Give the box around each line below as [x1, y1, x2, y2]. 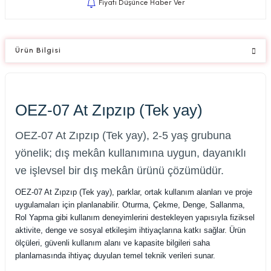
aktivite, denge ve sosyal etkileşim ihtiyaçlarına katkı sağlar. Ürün [15, 225, 246, 235]
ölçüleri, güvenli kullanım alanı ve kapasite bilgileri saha [15, 238, 210, 247]
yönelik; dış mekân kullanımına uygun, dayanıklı [15, 146, 246, 159]
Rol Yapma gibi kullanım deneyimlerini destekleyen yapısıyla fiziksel [15, 212, 255, 222]
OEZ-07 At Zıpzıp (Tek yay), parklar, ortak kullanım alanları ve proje [15, 187, 252, 197]
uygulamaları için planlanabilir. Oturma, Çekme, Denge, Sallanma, [15, 200, 245, 209]
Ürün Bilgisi [15, 46, 61, 55]
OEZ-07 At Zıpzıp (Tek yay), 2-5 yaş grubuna [15, 129, 231, 142]
